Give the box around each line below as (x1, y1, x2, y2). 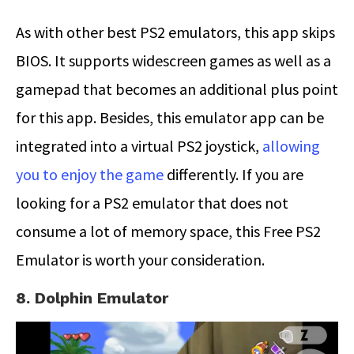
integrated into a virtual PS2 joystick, (16, 135, 262, 156)
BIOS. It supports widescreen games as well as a (16, 50, 331, 70)
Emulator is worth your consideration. (16, 249, 265, 269)
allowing (262, 135, 320, 156)
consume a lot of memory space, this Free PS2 (16, 220, 321, 241)
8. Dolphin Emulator (16, 288, 168, 307)
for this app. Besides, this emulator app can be (16, 107, 324, 127)
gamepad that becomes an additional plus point (16, 78, 338, 99)
